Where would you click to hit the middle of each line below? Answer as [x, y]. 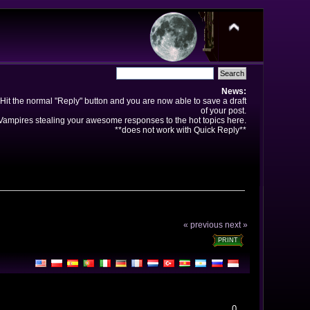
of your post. [223, 110]
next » [237, 225]
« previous [203, 225]
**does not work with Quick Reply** [180, 130]
